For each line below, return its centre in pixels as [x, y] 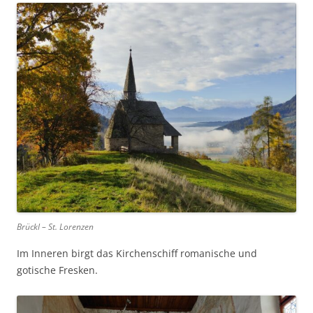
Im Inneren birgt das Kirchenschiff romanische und [137, 253]
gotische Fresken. [57, 270]
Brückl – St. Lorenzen [55, 226]
